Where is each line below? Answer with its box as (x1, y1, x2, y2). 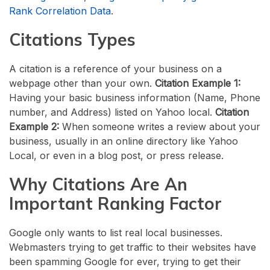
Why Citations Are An (9, 173, 187, 195)
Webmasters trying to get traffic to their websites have (9, 240, 256, 253)
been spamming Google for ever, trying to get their (9, 255, 241, 268)
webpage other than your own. (9, 77, 155, 89)
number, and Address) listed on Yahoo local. (9, 105, 215, 118)
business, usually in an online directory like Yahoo (9, 134, 238, 147)
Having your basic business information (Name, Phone (9, 91, 260, 104)
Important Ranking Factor (9, 192, 222, 214)
